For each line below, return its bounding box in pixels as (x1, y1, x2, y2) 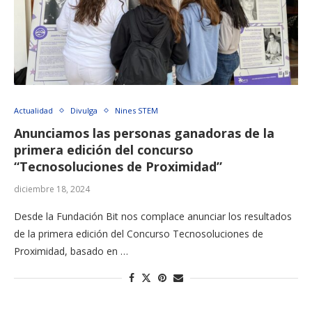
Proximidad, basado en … (14, 244, 128, 258)
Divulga (70, 105, 97, 116)
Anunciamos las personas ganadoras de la (14, 125, 274, 142)
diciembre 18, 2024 (14, 183, 90, 196)
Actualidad (14, 105, 53, 116)
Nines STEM (115, 105, 158, 116)
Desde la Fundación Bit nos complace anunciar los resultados (14, 210, 292, 224)
